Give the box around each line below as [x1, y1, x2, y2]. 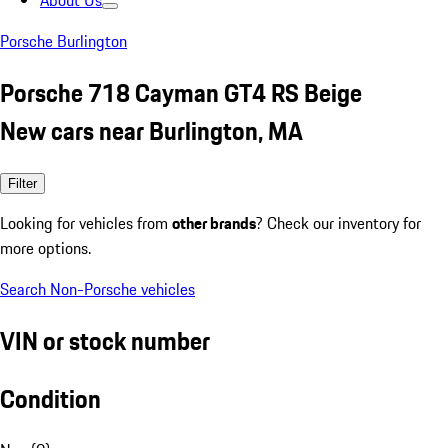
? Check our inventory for [256, 210, 421, 235]
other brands [172, 210, 256, 235]
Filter [8, 175, 37, 191]
